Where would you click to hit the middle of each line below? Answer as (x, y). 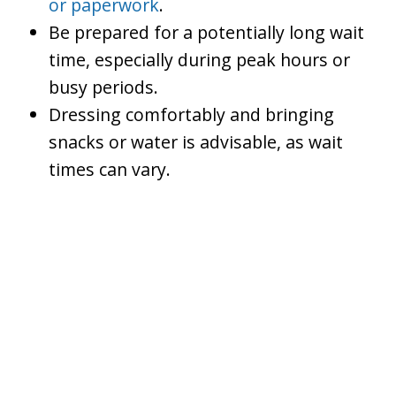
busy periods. (106, 88)
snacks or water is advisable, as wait (196, 142)
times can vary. (112, 170)
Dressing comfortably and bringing (191, 115)
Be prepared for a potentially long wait (206, 33)
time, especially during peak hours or (199, 60)
